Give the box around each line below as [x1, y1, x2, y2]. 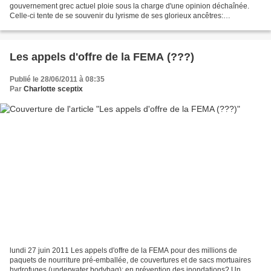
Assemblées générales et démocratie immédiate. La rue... [10, 21, 198, 30]
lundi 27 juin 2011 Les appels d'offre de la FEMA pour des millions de [10, 246, 237, 255]
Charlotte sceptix [24, 84, 83, 93]
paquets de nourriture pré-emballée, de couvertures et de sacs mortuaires [10, 256, 251, 265]
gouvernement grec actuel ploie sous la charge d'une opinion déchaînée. [10, 1, 249, 10]
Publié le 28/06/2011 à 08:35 [10, 74, 105, 83]
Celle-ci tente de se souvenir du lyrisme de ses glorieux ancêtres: [10, 11, 223, 20]
